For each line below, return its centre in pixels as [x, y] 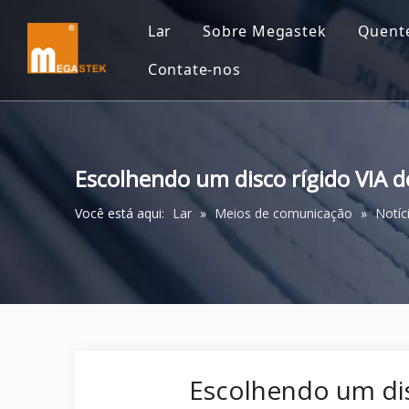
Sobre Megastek [265, 31]
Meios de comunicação [283, 213]
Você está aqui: [120, 213]
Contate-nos [194, 69]
